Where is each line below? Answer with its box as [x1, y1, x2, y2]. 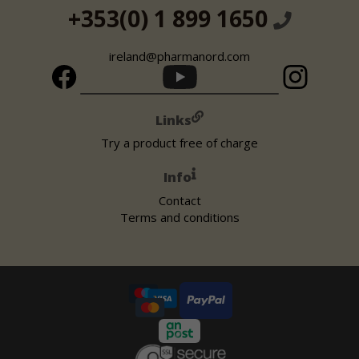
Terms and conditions [119, 208, 240, 225]
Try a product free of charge [101, 135, 258, 151]
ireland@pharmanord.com [109, 47, 250, 64]
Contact [158, 192, 201, 208]
